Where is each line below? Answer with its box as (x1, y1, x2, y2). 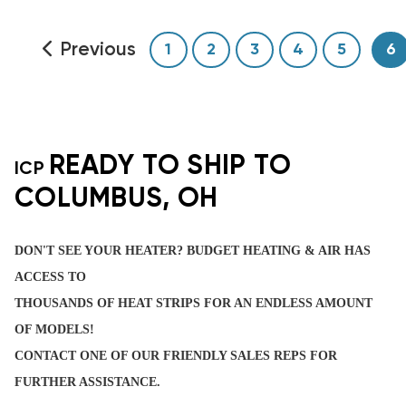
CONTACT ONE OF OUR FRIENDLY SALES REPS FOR (14, 348, 337, 362)
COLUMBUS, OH (14, 185, 217, 213)
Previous (61, 40, 136, 60)
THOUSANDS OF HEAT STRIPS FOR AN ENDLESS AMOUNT (14, 295, 372, 310)
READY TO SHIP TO (49, 152, 291, 180)
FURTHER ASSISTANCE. (14, 374, 160, 389)
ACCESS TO (14, 269, 86, 284)
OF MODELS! (14, 322, 94, 336)
